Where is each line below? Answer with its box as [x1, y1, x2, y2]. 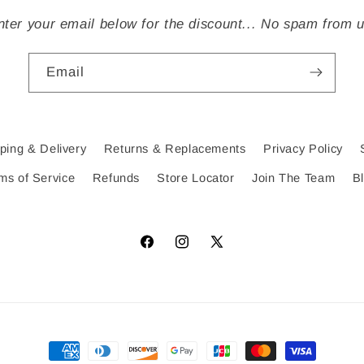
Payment [47, 344, 104, 361]
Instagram [173, 244, 230, 258]
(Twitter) [208, 264, 256, 278]
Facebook [137, 244, 193, 258]
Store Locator [157, 171, 235, 184]
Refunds [92, 171, 141, 184]
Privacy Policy [262, 142, 343, 156]
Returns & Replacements [103, 142, 246, 156]
